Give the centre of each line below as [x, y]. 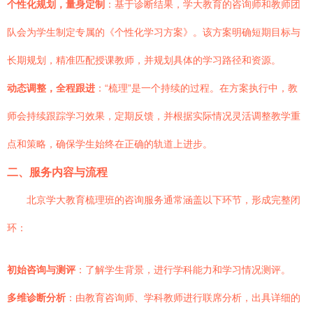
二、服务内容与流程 [57, 172]
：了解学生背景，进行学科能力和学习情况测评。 [183, 270]
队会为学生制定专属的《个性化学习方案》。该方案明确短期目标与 [154, 32]
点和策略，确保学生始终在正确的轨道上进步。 [110, 144]
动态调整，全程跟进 [51, 88]
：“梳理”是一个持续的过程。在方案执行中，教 [196, 88]
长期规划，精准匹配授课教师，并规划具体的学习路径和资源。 [144, 60]
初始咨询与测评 [41, 270]
